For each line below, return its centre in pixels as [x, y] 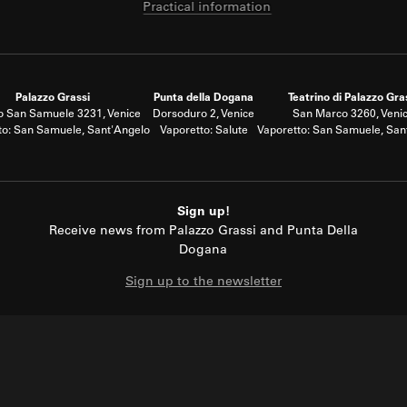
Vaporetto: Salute [203, 131]
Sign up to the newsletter [203, 283]
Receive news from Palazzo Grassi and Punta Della [203, 232]
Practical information [207, 9]
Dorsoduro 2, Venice [203, 115]
